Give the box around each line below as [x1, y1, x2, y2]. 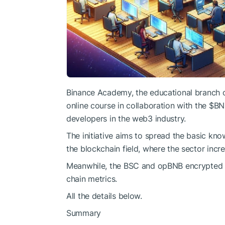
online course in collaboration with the [66, 100, 209, 111]
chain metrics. [66, 174, 118, 184]
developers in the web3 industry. [66, 114, 186, 124]
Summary [66, 208, 101, 218]
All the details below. [66, 191, 142, 201]
